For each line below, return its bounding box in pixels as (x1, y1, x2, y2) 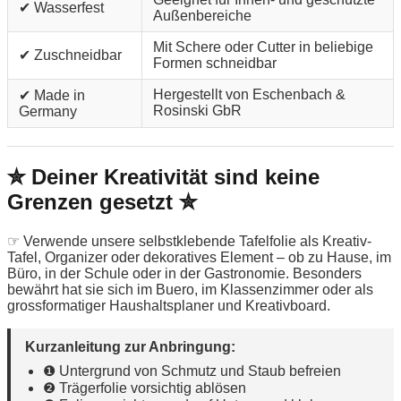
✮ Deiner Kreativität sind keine (7, 165, 320, 190)
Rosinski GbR (153, 103, 242, 119)
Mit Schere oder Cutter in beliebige (153, 39, 373, 55)
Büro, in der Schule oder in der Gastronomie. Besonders (7, 266, 362, 282)
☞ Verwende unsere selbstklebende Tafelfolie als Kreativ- (7, 234, 371, 250)
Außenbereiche (153, 8, 252, 24)
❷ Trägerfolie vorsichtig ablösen (43, 380, 246, 397)
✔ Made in (19, 88, 85, 104)
